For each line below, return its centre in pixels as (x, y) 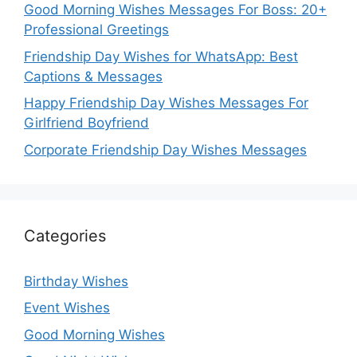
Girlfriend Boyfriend (86, 123)
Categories (65, 235)
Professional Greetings (96, 30)
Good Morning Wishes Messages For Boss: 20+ (175, 10)
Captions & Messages (93, 76)
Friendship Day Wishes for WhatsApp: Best (161, 56)
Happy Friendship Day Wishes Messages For (166, 103)
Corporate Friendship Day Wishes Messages (165, 149)
